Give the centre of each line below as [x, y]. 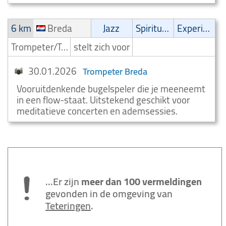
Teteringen [68, 206]
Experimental [207, 28]
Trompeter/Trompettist [65, 47]
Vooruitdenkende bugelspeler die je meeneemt [111, 89]
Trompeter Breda [115, 71]
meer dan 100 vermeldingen [142, 181]
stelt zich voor [102, 47]
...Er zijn [63, 181]
